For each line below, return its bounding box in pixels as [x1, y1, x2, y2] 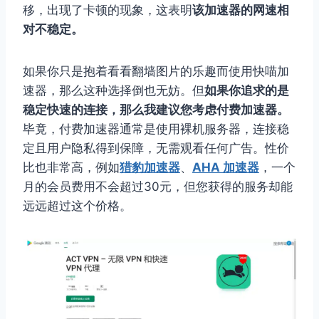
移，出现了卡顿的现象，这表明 [23, 2, 192, 17]
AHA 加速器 [192, 159, 259, 174]
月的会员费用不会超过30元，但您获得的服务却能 [23, 179, 293, 194]
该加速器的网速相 [192, 2, 289, 17]
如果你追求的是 [204, 83, 289, 98]
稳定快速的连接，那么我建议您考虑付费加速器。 [23, 102, 289, 117]
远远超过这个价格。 [23, 198, 132, 213]
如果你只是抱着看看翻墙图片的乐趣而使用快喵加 [23, 63, 289, 78]
